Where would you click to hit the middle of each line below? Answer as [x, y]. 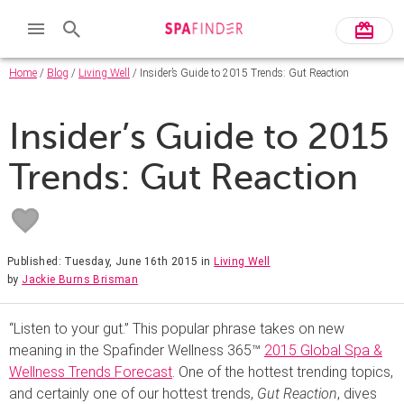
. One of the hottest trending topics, [283, 372]
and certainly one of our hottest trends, [133, 393]
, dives [357, 393]
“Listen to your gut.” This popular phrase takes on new [177, 328]
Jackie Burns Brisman [80, 279]
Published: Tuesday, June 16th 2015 [103, 261]
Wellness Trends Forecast [91, 372]
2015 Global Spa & [323, 350]
